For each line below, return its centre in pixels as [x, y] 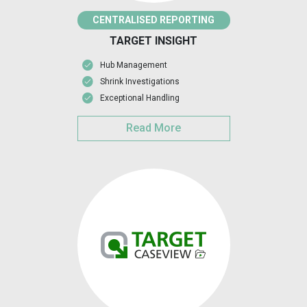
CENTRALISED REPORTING [153, 20]
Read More [153, 128]
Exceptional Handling [139, 98]
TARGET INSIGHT [153, 41]
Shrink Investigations [139, 82]
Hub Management [133, 65]
